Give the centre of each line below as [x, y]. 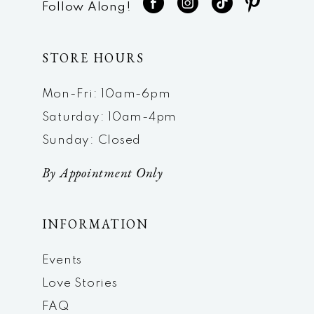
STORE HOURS [93, 57]
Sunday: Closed [91, 140]
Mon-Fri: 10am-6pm [106, 94]
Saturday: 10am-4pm [109, 117]
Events [62, 260]
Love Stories [80, 283]
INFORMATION [95, 224]
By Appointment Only [102, 172]
